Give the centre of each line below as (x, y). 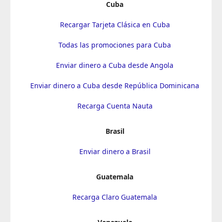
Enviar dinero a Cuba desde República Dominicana (115, 85)
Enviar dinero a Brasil (115, 151)
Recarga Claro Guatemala (115, 197)
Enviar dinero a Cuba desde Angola (115, 65)
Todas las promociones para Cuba (115, 45)
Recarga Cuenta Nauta (115, 106)
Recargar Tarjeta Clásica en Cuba (115, 24)
